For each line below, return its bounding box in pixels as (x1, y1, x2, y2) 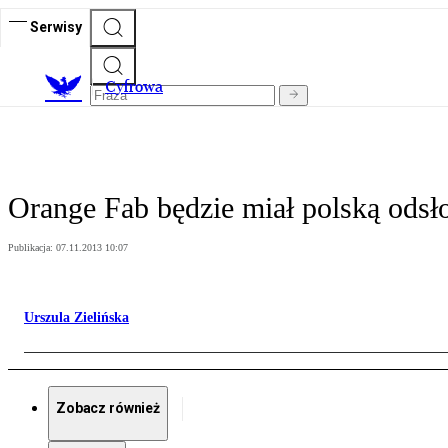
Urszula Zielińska (24, 310, 129, 326)
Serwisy (30, 18, 82, 35)
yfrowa (116, 77, 163, 97)
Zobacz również (56, 400, 161, 417)
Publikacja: (8, 242, 56, 254)
